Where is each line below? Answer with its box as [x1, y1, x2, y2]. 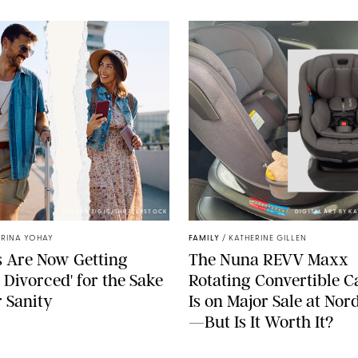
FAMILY [189, 233, 220, 243]
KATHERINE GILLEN [229, 233, 307, 243]
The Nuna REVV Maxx [189, 249, 348, 269]
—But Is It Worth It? [189, 311, 333, 332]
